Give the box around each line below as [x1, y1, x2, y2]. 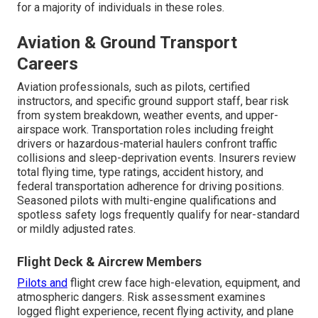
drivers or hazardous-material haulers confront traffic [17, 137, 277, 151]
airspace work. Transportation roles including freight [17, 123, 273, 137]
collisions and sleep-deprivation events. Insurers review [17, 151, 296, 165]
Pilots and [17, 276, 67, 290]
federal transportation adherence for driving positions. [17, 180, 284, 194]
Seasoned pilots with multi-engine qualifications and [17, 194, 276, 208]
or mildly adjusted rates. [17, 222, 136, 236]
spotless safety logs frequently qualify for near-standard [17, 208, 300, 222]
